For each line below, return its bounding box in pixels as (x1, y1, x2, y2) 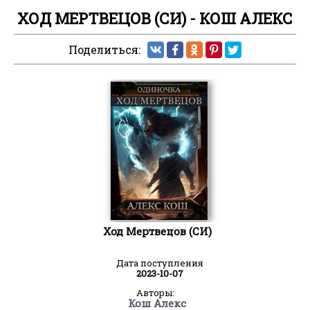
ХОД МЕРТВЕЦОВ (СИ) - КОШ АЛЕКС (17, 8, 293, 29)
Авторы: (136, 286, 174, 299)
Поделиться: (69, 42, 140, 57)
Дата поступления (116, 256, 203, 269)
